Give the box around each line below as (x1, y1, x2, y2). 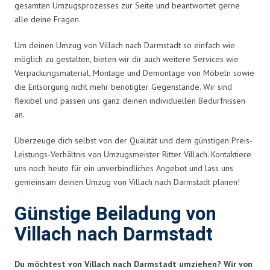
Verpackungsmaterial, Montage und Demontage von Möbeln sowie (14, 67, 254, 78)
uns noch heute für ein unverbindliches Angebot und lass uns (14, 162, 233, 174)
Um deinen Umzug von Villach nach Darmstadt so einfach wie (14, 39, 235, 51)
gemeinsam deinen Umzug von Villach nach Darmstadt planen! (14, 176, 240, 187)
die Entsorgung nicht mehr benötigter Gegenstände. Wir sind (14, 81, 232, 92)
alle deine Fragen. (14, 13, 81, 25)
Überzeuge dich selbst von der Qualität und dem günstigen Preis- (14, 134, 253, 146)
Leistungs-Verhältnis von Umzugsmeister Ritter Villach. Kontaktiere (14, 148, 251, 160)
